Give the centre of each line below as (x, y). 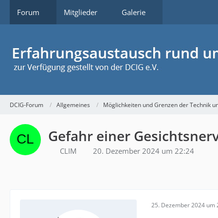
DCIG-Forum (27, 105)
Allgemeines (73, 105)
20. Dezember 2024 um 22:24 (144, 151)
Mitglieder (81, 12)
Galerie (134, 12)
